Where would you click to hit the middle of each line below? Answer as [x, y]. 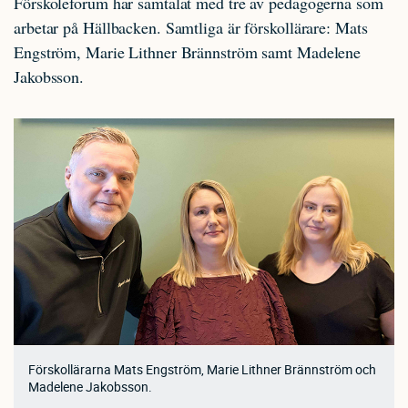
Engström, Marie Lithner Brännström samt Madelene [188, 51]
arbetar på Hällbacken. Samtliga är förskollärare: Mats [191, 27]
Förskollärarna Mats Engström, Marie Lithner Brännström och [202, 369]
